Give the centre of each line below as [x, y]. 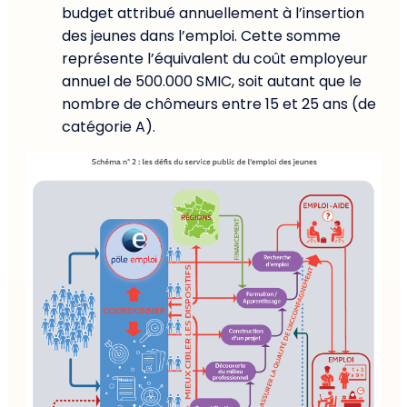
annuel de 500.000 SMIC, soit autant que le [212, 82]
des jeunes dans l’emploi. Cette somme [201, 36]
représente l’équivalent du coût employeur [215, 59]
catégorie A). [109, 127]
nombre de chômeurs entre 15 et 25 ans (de [219, 104]
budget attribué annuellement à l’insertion [213, 14]
